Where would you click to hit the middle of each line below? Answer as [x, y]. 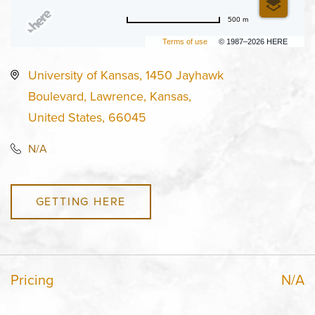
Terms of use [185, 41]
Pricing [32, 280]
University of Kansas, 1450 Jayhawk [126, 75]
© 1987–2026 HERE [253, 41]
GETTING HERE [81, 201]
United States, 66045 [87, 117]
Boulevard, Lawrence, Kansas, [110, 96]
